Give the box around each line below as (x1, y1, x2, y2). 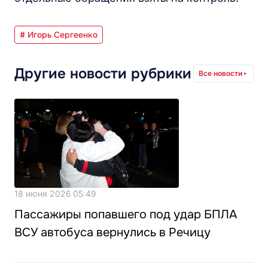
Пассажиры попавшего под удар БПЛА (14, 207, 237, 223)
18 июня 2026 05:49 (14, 188, 96, 199)
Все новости (199, 68, 242, 78)
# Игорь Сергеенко (20, 29, 98, 40)
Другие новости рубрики (14, 64, 191, 83)
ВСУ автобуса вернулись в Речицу (14, 225, 211, 240)
